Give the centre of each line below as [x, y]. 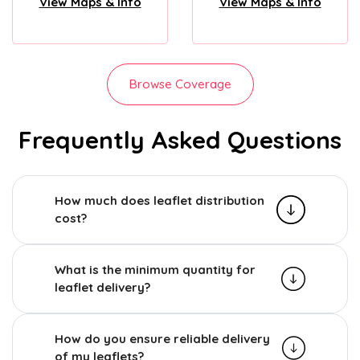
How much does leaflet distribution [160, 200]
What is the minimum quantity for [155, 269]
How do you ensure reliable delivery [162, 338]
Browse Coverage [180, 84]
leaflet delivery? [102, 287]
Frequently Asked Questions [180, 139]
